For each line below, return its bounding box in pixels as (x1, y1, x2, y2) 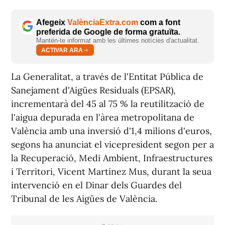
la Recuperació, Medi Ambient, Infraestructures (11, 152, 212, 164)
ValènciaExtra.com (67, 18, 138, 27)
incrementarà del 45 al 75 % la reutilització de (11, 98, 204, 110)
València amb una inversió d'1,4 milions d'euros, (11, 125, 212, 137)
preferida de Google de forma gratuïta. (36, 28, 180, 37)
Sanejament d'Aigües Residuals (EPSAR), (11, 84, 176, 96)
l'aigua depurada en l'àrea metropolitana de (11, 111, 194, 124)
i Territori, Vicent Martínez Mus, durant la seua (11, 166, 211, 178)
